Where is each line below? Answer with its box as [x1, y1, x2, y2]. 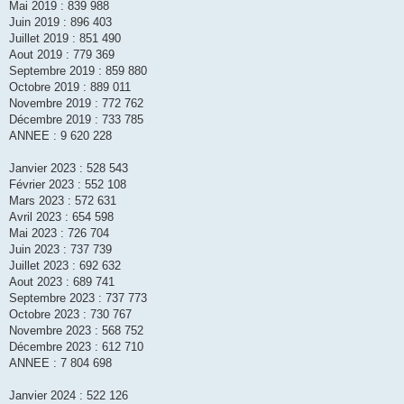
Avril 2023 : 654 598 [9, 210, 114, 225]
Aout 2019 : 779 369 [9, 48, 115, 62]
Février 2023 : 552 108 [9, 178, 126, 192]
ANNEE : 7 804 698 [9, 356, 112, 371]
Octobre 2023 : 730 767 [9, 308, 132, 322]
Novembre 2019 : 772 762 [9, 96, 143, 111]
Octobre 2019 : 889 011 [9, 80, 131, 95]
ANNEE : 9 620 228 [9, 129, 112, 143]
